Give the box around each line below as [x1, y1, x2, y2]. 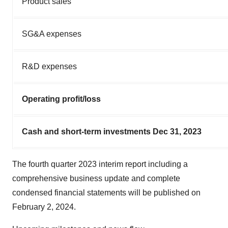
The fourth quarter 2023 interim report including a [12, 159, 188, 168]
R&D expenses [22, 62, 77, 71]
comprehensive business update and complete [12, 174, 180, 183]
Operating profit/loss [22, 94, 101, 103]
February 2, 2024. [12, 202, 76, 211]
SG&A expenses [22, 29, 81, 38]
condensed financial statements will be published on [12, 188, 201, 197]
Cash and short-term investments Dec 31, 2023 [22, 127, 202, 136]
